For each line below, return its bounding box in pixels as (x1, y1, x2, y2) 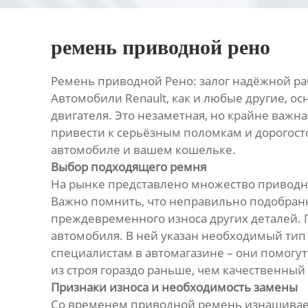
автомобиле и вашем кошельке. (50, 142, 236, 158)
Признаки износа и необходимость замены (50, 279, 298, 296)
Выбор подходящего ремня (50, 159, 206, 175)
